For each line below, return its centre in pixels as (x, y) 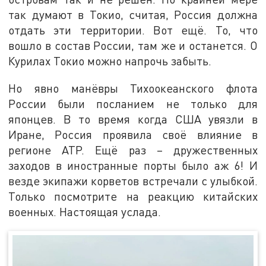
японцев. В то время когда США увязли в (133, 119)
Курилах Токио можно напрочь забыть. (110, 61)
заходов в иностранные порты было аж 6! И (133, 165)
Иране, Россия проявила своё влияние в (133, 134)
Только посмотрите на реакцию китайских (133, 196)
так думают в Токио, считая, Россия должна (133, 15)
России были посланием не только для (133, 103)
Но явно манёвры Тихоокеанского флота (133, 88)
